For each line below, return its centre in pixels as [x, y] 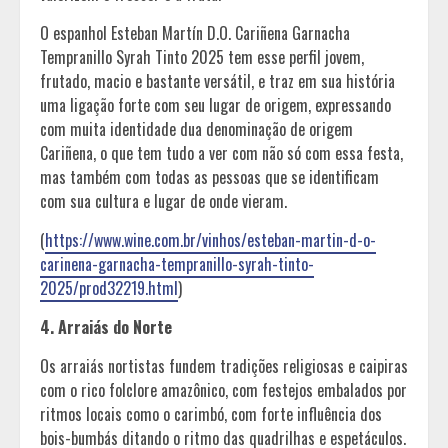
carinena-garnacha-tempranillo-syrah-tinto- [177, 263]
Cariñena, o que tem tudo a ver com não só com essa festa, [221, 152]
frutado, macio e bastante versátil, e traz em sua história [217, 80]
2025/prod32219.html [109, 287]
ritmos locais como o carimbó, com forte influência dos [211, 413]
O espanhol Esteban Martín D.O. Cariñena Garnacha [195, 32]
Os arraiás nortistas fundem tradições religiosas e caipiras [224, 365]
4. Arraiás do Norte [106, 326]
